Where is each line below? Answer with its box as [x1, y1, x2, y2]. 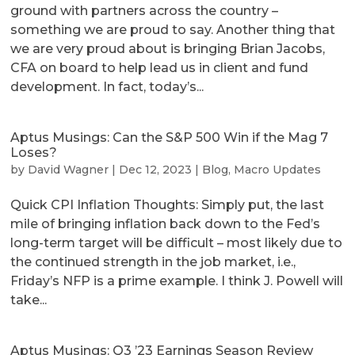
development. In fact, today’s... [10, 79, 204, 94]
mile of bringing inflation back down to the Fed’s [10, 216, 321, 231]
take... [10, 292, 48, 307]
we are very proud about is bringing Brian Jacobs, [10, 41, 326, 56]
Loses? [10, 145, 58, 160]
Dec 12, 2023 [119, 162, 193, 177]
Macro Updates [234, 162, 322, 177]
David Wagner [28, 162, 109, 177]
